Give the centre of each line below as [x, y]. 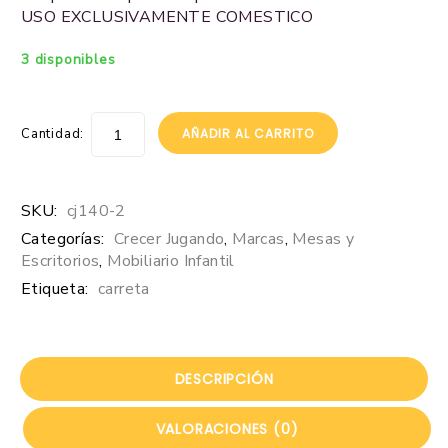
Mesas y [323, 239]
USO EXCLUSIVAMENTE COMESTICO [167, 17]
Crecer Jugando [169, 239]
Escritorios [60, 261]
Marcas [258, 239]
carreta [124, 289]
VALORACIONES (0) [227, 429]
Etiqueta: [57, 289]
